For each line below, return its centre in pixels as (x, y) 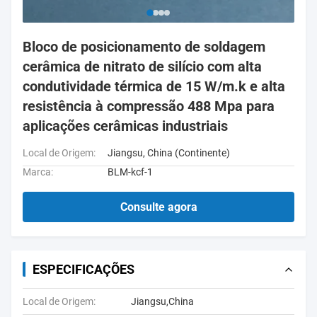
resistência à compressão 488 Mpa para (149, 106)
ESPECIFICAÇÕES (83, 269)
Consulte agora (158, 207)
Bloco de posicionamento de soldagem (144, 47)
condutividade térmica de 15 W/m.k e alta (154, 86)
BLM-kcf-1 (130, 172)
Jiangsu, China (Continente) (169, 153)
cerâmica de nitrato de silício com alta (142, 67)
